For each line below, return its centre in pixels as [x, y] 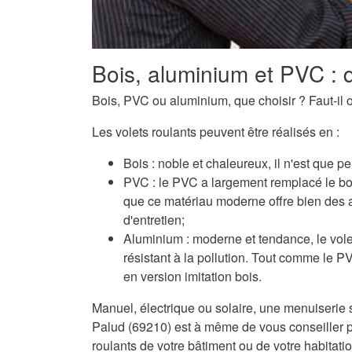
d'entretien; [154, 220]
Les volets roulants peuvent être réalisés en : [216, 132]
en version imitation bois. [192, 277]
